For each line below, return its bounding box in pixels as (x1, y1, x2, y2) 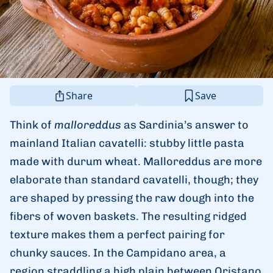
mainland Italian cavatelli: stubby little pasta (10, 136, 244, 150)
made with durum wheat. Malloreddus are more (10, 154, 262, 168)
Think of (10, 118, 54, 132)
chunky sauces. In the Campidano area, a (10, 246, 226, 260)
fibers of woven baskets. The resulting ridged (10, 209, 247, 223)
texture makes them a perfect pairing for (10, 227, 225, 241)
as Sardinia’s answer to (121, 118, 249, 132)
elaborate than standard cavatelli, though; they (10, 172, 258, 186)
